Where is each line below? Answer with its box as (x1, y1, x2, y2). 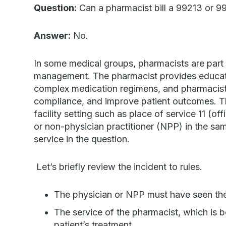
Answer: (34, 30, 71, 41)
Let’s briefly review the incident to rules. (34, 161, 203, 172)
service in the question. (34, 134, 133, 144)
